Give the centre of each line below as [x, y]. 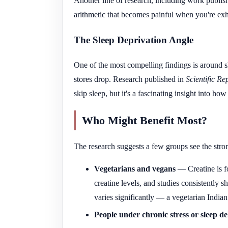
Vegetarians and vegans [135, 168]
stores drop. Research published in [130, 79]
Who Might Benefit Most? [145, 120]
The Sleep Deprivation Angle [134, 40]
